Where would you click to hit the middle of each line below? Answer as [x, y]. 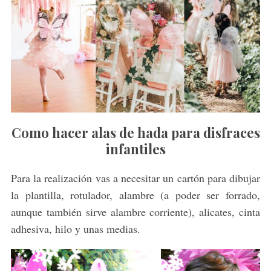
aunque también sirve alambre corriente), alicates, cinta [135, 211]
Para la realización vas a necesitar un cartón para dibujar [135, 178]
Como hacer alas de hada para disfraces [135, 132]
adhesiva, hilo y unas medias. [75, 228]
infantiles [135, 149]
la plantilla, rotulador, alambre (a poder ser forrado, [135, 194]
